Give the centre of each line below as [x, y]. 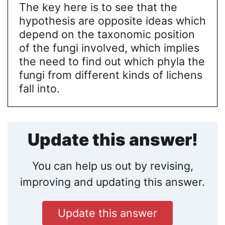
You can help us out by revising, [113, 166]
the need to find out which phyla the [112, 62]
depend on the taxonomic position [107, 34]
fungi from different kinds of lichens [110, 75]
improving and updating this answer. [113, 182]
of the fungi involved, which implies [109, 48]
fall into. [39, 89]
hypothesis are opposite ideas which [112, 21]
